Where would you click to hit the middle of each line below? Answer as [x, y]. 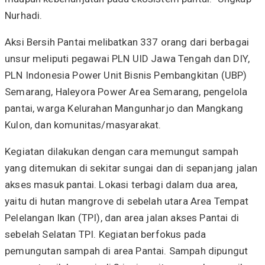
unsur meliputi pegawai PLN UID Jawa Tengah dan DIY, [127, 58]
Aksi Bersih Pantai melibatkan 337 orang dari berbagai [127, 42]
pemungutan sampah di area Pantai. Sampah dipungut [127, 251]
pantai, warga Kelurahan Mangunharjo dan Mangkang [124, 108]
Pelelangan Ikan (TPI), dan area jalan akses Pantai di [122, 217]
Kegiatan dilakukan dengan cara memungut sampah [122, 151]
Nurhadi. [24, 15]
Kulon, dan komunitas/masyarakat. [83, 125]
